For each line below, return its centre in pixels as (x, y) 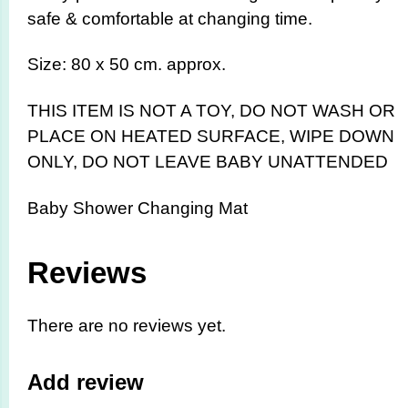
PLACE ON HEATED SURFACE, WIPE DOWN (211, 137)
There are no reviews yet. (127, 325)
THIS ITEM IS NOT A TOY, (133, 111)
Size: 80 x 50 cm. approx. (127, 65)
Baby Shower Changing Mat (138, 208)
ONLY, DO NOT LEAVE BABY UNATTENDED (208, 162)
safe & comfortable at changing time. (170, 18)
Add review (86, 382)
